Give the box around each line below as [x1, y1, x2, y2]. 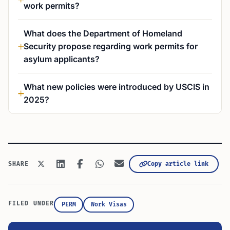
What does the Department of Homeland [24, 28, 182, 39]
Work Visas [90, 201, 127, 208]
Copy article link [147, 160, 208, 168]
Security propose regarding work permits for [24, 41, 198, 51]
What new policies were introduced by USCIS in [24, 82, 209, 92]
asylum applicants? [24, 54, 100, 64]
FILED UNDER [8, 200, 54, 207]
